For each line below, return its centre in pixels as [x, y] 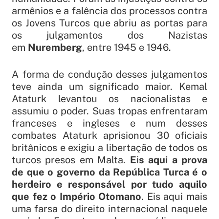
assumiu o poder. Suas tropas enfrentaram [109, 111]
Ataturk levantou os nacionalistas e [109, 99]
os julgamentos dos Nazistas [109, 35]
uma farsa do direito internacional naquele [109, 209]
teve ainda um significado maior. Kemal [109, 87]
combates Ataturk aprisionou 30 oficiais [109, 136]
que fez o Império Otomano [77, 197]
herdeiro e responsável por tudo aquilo [109, 185]
